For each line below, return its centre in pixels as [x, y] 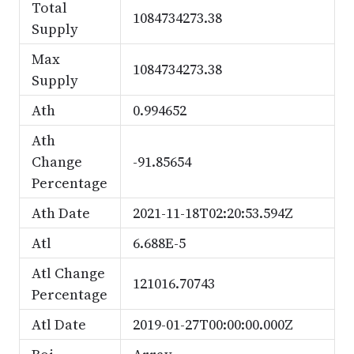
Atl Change [68, 273]
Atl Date [58, 324]
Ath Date [60, 213]
